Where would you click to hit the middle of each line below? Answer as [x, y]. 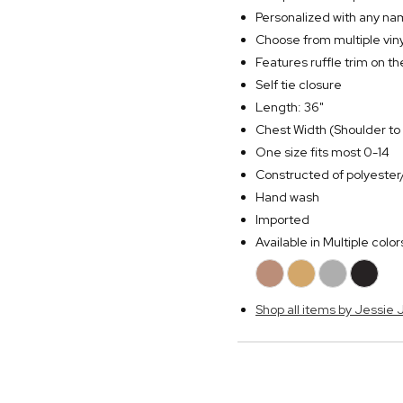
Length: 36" [290, 107]
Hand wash [287, 197]
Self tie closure [299, 85]
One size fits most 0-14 [322, 152]
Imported [282, 220]
